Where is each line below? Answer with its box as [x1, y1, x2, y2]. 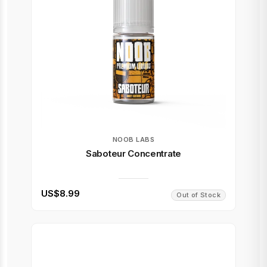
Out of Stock [176, 191, 221, 199]
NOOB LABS [112, 135, 155, 144]
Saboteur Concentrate [86, 148, 181, 159]
